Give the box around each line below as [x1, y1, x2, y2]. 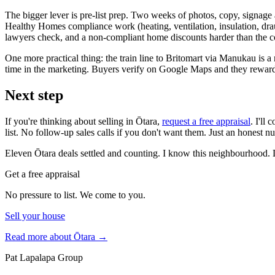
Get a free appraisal [5, 168, 80, 179]
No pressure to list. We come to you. [5, 189, 145, 200]
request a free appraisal [162, 115, 250, 126]
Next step [5, 87, 63, 103]
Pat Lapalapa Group [5, 252, 83, 263]
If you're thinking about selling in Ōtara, [5, 115, 162, 126]
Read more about [5, 231, 74, 242]
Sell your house [5, 210, 65, 221]
